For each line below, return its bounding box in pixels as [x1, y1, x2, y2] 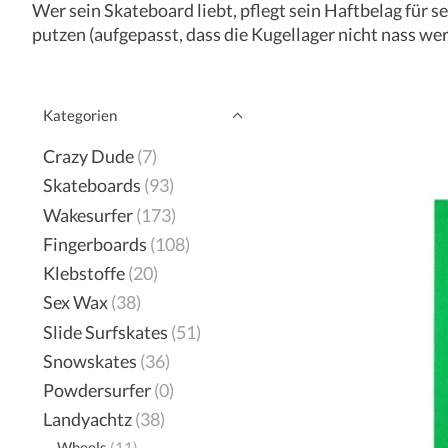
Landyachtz [43, 409, 132, 431]
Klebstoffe [43, 263, 125, 284]
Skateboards [43, 175, 141, 197]
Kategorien [43, 107, 117, 124]
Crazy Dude [43, 146, 134, 167]
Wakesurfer [43, 204, 133, 226]
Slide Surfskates [43, 321, 168, 343]
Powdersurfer [43, 380, 151, 401]
